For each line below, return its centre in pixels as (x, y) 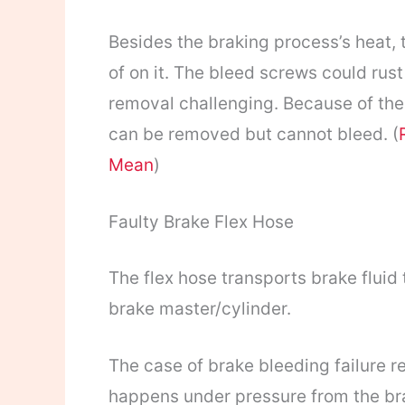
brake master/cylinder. (199, 309)
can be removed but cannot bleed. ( (253, 135)
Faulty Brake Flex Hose (201, 221)
